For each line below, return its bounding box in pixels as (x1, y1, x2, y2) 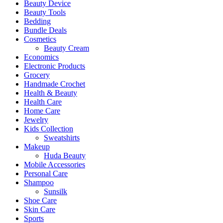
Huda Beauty (44, 151, 86, 160)
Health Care (24, 98, 62, 107)
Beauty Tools (24, 8, 66, 17)
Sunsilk (44, 187, 67, 196)
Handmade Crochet (24, 80, 85, 89)
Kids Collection (24, 124, 73, 133)
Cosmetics (24, 35, 56, 44)
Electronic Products (24, 62, 85, 71)
